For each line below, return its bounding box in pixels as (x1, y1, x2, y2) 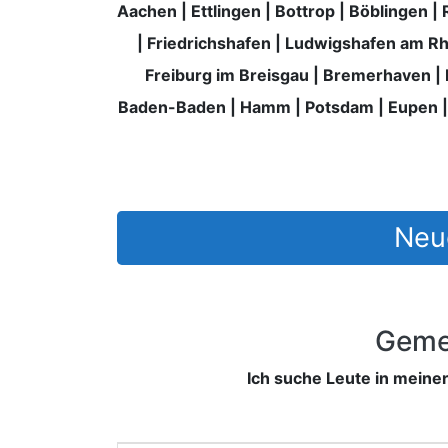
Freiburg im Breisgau (144, 64, 309, 85)
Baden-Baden (118, 96, 226, 117)
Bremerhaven (322, 64, 431, 85)
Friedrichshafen (146, 32, 271, 53)
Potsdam (305, 96, 374, 117)
